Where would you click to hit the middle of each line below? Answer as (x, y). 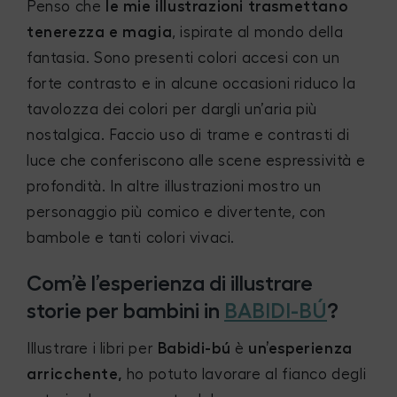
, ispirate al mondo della (258, 32)
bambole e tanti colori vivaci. (131, 237)
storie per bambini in (125, 311)
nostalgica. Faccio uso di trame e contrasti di (188, 135)
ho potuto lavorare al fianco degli (245, 375)
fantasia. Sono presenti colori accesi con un (183, 58)
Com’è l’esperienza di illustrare (170, 283)
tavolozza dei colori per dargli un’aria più (172, 109)
